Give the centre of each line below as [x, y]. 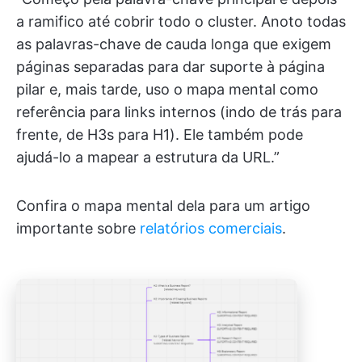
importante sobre [78, 228]
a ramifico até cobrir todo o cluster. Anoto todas [181, 21]
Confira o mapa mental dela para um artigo [163, 205]
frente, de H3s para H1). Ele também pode [160, 134]
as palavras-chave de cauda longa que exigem [174, 44]
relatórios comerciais [211, 228]
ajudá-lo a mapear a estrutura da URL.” [148, 157]
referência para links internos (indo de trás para [179, 112]
